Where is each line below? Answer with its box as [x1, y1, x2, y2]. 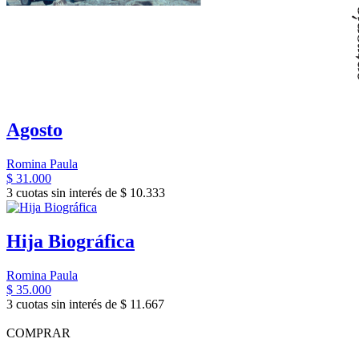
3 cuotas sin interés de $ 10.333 [6, 186, 165, 200]
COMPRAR [6, 326, 71, 341]
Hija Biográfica [6, 231, 135, 252]
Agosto [6, 119, 63, 141]
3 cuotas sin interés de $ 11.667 [6, 297, 164, 312]
